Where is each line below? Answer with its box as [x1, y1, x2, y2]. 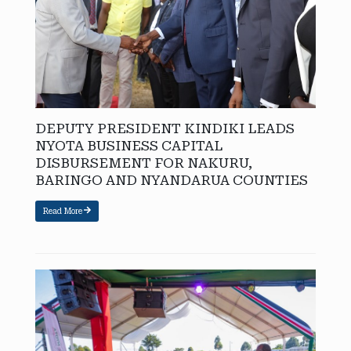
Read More [42, 207, 82, 216]
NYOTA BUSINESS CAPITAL [35, 138, 223, 154]
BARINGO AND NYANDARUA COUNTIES [35, 172, 308, 189]
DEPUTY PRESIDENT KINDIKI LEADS [35, 121, 295, 137]
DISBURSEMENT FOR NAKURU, [35, 155, 252, 172]
